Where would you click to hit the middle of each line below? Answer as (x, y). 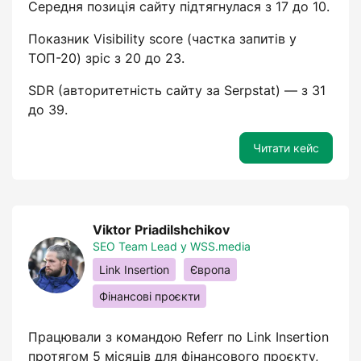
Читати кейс (286, 148)
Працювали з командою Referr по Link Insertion (178, 337)
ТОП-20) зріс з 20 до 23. (106, 58)
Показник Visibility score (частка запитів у (162, 39)
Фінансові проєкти (149, 296)
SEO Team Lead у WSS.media (172, 246)
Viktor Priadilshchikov (161, 230)
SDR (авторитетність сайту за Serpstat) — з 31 (177, 90)
